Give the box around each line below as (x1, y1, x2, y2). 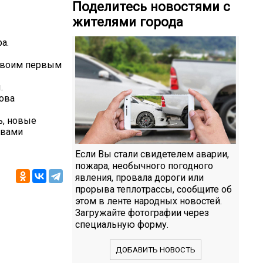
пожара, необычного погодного (75, 160, 213, 171)
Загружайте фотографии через (75, 207, 209, 218)
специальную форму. (75, 218, 168, 230)
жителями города (72, 14, 183, 30)
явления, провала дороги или (75, 171, 204, 183)
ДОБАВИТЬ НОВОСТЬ (116, 245, 195, 254)
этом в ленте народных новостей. (75, 195, 222, 207)
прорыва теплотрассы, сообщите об (75, 183, 232, 195)
